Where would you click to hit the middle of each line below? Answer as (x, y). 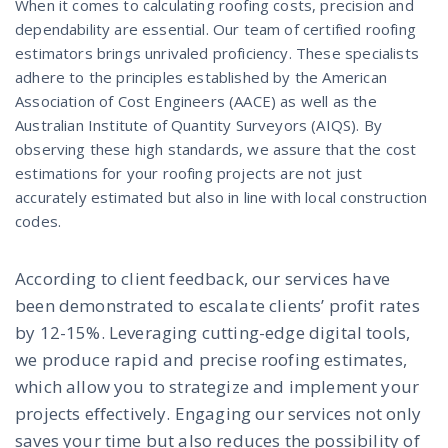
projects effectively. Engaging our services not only (218, 413)
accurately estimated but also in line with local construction (221, 197)
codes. (38, 221)
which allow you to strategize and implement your (217, 386)
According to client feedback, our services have (202, 278)
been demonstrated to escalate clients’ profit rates (217, 305)
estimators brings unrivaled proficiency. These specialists (217, 53)
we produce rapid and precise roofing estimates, (211, 359)
